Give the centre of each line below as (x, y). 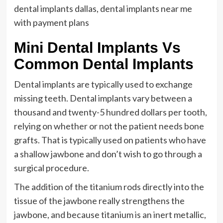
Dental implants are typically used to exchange (103, 84)
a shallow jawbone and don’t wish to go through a (108, 154)
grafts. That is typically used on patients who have (110, 140)
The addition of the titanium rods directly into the (109, 186)
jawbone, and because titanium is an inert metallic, (110, 214)
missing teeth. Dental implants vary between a (103, 98)
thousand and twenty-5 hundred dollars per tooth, (110, 112)
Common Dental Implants (104, 64)
